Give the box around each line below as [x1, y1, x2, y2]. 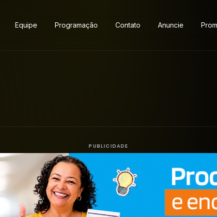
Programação [55, 21, 98, 29]
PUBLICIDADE [89, 142, 128, 150]
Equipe [15, 21, 37, 29]
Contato [115, 21, 140, 29]
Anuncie [158, 21, 184, 29]
